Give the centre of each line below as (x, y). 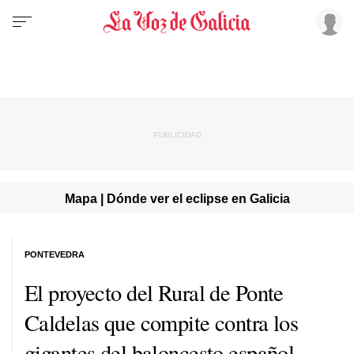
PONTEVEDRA (55, 254)
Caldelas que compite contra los (162, 322)
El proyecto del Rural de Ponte (154, 292)
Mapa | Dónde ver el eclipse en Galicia (177, 198)
